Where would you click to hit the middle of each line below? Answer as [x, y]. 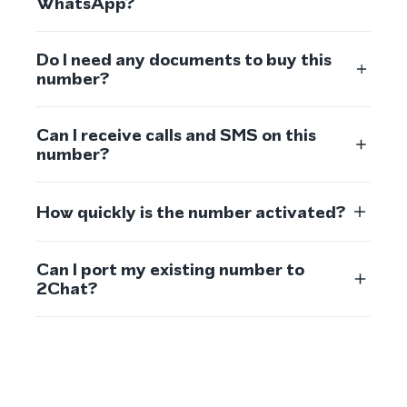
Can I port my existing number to [170, 269]
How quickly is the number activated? [191, 212]
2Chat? [67, 288]
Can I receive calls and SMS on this [176, 135]
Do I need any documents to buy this [184, 60]
